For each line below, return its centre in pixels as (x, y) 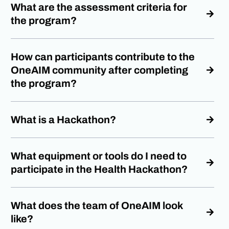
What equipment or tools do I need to (99, 156)
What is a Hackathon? (64, 119)
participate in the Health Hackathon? (99, 169)
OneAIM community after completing (100, 70)
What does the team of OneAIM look (97, 205)
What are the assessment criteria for (99, 7)
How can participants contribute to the (103, 56)
